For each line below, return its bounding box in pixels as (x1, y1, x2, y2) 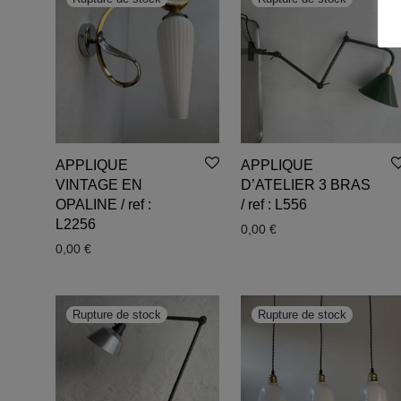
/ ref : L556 (241, 196, 308, 212)
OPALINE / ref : (55, 196, 151, 212)
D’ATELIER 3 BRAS (241, 176, 371, 192)
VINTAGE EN (55, 176, 142, 192)
